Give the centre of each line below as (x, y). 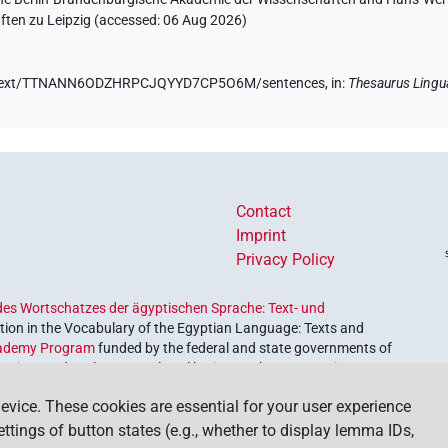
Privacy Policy (285, 260)
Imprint (261, 236)
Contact (263, 212)
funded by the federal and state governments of (244, 348)
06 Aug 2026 (203, 21)
